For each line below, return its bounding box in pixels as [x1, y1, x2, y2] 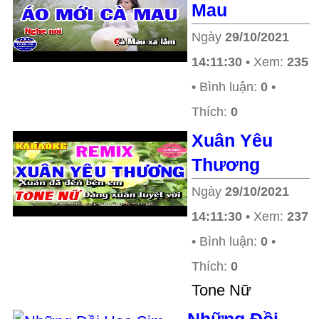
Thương [192, 155, 260, 174]
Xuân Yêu [192, 130, 273, 150]
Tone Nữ [192, 281, 251, 299]
